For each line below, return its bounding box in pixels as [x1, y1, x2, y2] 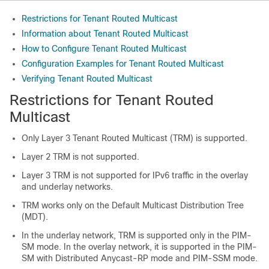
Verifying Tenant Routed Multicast [22, 74, 153, 83]
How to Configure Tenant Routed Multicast [22, 44, 187, 53]
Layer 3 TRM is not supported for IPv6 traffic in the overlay [22, 171, 248, 180]
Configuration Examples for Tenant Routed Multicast [22, 59, 224, 68]
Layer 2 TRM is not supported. [22, 152, 139, 162]
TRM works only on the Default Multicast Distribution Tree [22, 201, 244, 210]
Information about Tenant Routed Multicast [22, 29, 189, 38]
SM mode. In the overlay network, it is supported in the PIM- [22, 242, 257, 252]
